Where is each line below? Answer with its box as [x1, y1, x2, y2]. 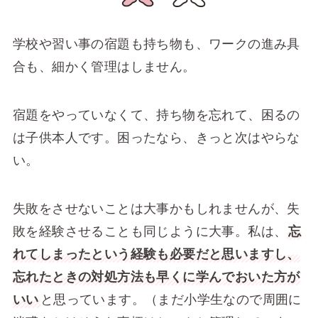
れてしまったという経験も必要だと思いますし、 [12, 246, 300, 261]
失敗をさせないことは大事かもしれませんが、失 [12, 201, 300, 216]
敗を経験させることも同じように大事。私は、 [12, 224, 287, 238]
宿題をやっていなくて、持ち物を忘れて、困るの [12, 107, 300, 122]
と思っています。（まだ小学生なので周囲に [40, 292, 302, 307]
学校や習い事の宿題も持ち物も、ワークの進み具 [12, 37, 300, 52]
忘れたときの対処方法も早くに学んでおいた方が [12, 269, 300, 284]
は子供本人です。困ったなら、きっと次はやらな [12, 130, 300, 145]
